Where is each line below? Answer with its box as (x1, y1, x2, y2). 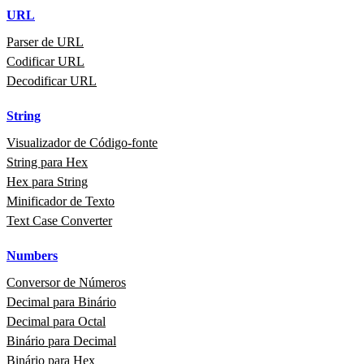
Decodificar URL (6, 73, 97, 88)
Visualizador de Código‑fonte (6, 135, 158, 149)
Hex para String (6, 174, 88, 188)
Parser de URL (6, 34, 84, 49)
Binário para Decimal (6, 333, 116, 348)
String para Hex (6, 154, 88, 169)
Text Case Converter (6, 213, 112, 227)
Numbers (6, 248, 58, 262)
